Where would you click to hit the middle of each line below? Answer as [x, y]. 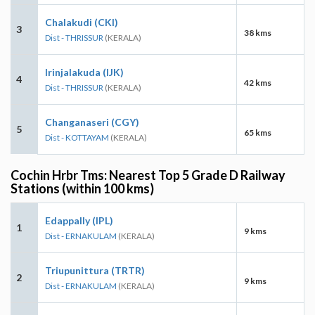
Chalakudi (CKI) [82, 22]
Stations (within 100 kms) [82, 188]
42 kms [258, 82]
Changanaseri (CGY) [92, 122]
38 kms [258, 32]
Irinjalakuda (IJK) [84, 72]
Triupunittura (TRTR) [95, 270]
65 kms [258, 132]
